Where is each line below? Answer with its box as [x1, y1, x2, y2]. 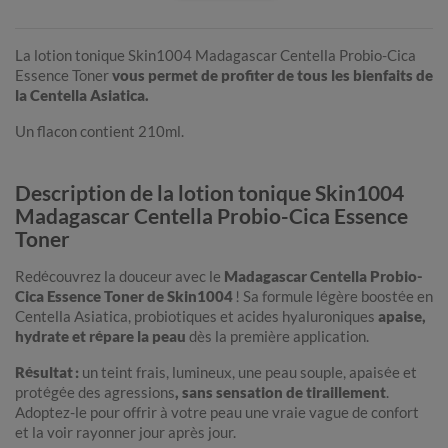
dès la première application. [186, 327, 369, 346]
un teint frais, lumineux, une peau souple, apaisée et [79, 363, 417, 382]
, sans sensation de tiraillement [175, 383, 386, 402]
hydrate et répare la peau [15, 327, 186, 346]
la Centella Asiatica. [15, 86, 152, 105]
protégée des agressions [15, 383, 175, 402]
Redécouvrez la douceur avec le [15, 267, 221, 286]
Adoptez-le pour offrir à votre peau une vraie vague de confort [15, 403, 419, 422]
